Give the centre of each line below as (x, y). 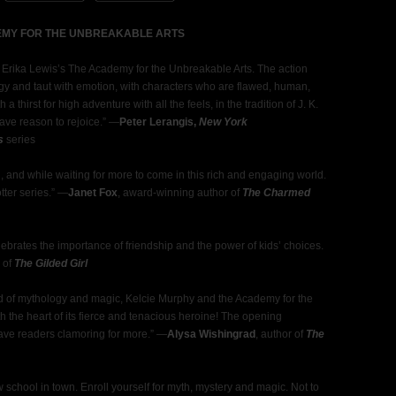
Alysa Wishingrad (211, 334)
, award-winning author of (180, 193)
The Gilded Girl (51, 263)
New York (223, 122)
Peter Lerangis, (159, 122)
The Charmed (276, 193)
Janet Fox (93, 193)
